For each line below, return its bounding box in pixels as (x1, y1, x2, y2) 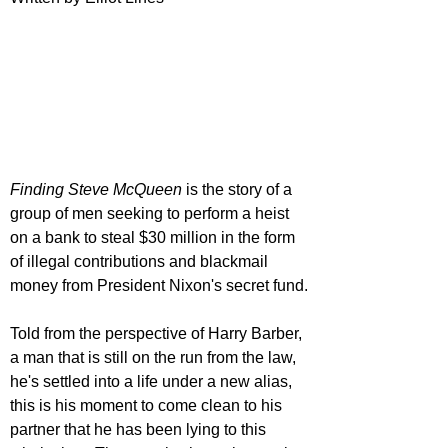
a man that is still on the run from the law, (10, 349, 300, 367)
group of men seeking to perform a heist (10, 205, 293, 223)
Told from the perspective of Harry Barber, (10, 325, 306, 343)
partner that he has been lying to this (10, 421, 270, 439)
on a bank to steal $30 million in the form (10, 229, 299, 247)
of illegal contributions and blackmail (10, 253, 272, 271)
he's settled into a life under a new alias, (10, 373, 296, 391)
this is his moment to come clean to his (10, 397, 286, 415)
